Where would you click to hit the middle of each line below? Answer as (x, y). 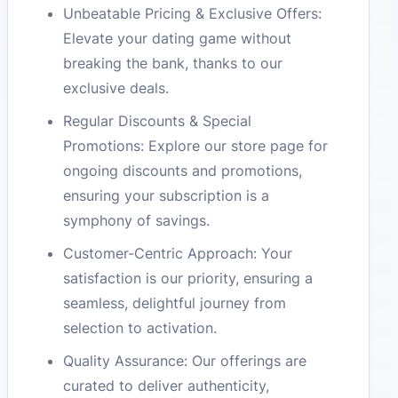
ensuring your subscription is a (167, 196)
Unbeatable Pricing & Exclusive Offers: (193, 14)
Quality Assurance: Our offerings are (185, 360)
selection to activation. (140, 328)
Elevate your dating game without (178, 39)
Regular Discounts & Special (158, 121)
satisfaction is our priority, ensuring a (188, 279)
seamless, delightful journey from (175, 303)
